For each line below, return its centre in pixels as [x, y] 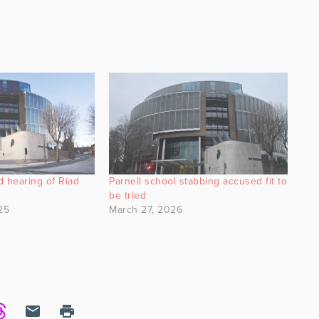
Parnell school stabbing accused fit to [198, 181]
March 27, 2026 [146, 209]
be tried [128, 195]
